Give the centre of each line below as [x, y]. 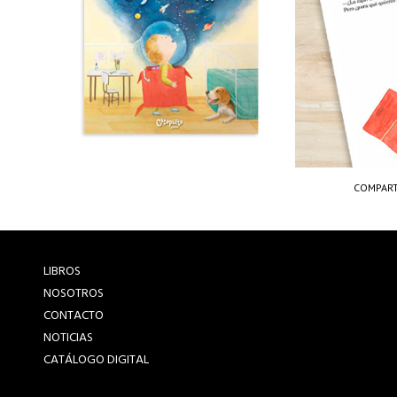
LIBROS [62, 272]
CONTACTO [73, 316]
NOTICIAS [68, 338]
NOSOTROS [73, 294]
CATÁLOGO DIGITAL [96, 360]
